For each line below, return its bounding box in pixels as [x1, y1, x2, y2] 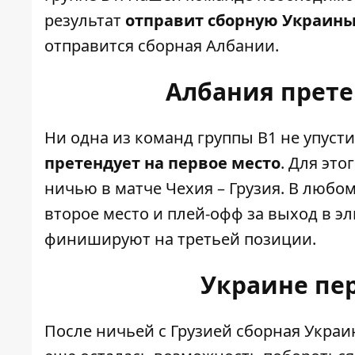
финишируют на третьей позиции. [44, 228, 316, 250]
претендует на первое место [44, 152, 281, 174]
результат [44, 10, 125, 32]
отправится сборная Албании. [44, 35, 279, 57]
